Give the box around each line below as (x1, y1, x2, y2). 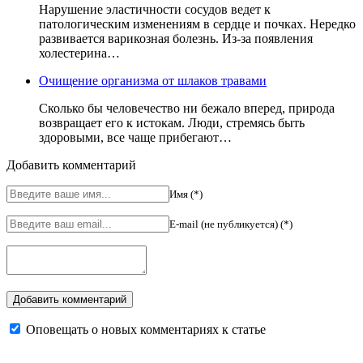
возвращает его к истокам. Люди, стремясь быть (39, 115, 305, 130)
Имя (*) (169, 187, 203, 200)
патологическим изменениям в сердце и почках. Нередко (39, 16, 356, 31)
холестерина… (39, 45, 120, 60)
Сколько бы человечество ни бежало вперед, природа (39, 100, 335, 115)
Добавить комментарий (6, 157, 136, 172)
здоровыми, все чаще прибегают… (39, 130, 232, 144)
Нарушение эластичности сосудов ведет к (39, 2, 271, 16)
